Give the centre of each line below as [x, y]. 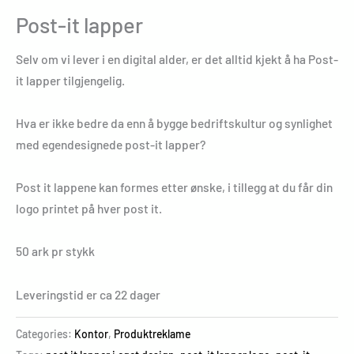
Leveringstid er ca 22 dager [88, 294]
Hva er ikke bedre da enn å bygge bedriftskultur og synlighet [174, 123]
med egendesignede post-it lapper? [111, 145]
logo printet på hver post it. [89, 209]
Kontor [91, 334]
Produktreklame [152, 334]
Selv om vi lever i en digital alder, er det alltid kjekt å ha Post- [177, 59]
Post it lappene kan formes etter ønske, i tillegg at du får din [174, 187]
